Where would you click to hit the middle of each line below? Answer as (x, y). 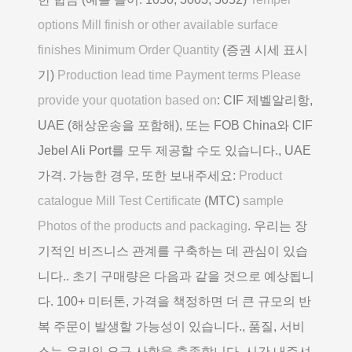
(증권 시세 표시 (264, 49)
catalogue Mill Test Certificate (119, 200)
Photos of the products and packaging (143, 225)
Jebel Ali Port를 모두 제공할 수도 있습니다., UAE (174, 150)
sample (263, 200)
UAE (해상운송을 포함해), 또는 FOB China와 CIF (175, 125)
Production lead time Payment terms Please (179, 75)
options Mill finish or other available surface (158, 24)
